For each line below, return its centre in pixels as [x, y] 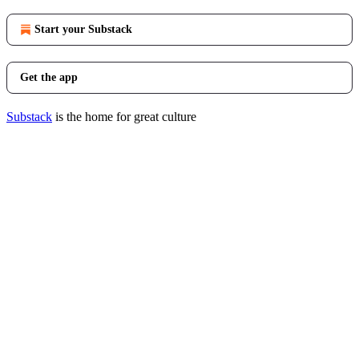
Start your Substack [83, 29]
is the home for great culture [124, 117]
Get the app [49, 77]
